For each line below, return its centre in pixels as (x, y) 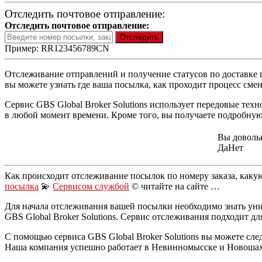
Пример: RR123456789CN (57, 48)
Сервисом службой (91, 186)
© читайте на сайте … (175, 186)
